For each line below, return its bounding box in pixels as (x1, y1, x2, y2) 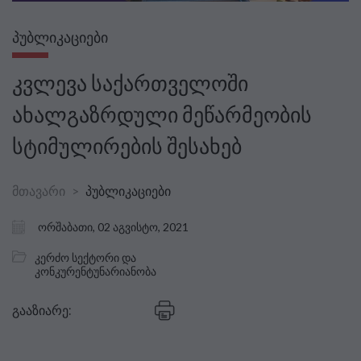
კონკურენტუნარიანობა (35, 263, 156, 278)
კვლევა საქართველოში (12, 70, 248, 96)
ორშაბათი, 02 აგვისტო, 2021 (38, 220, 189, 234)
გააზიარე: (12, 302, 71, 318)
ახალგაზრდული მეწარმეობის (12, 102, 312, 127)
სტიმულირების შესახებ (12, 133, 242, 159)
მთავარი (12, 183, 65, 198)
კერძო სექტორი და (35, 250, 136, 264)
